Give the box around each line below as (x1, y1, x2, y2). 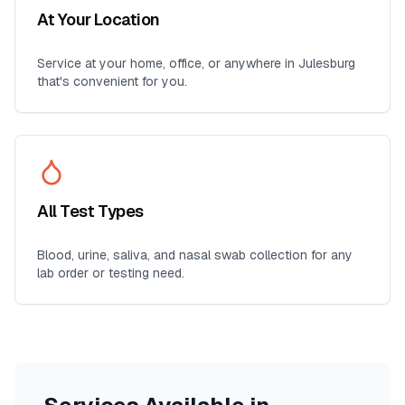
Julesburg (298, 55, 355, 71)
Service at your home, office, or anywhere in (37, 55, 298, 71)
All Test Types (37, 201, 144, 221)
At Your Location (37, 9, 160, 30)
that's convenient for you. (37, 73, 187, 89)
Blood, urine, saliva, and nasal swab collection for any (37, 247, 353, 263)
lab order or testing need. (37, 265, 184, 281)
